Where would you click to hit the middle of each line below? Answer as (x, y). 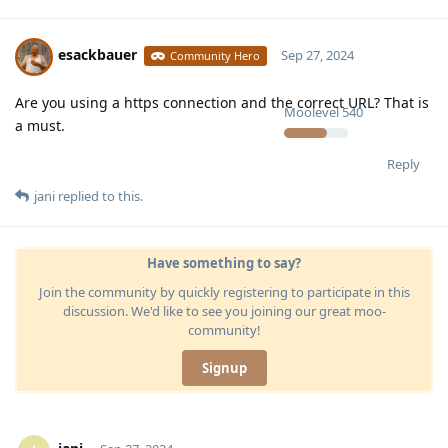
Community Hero (215, 56)
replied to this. (99, 195)
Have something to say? (224, 262)
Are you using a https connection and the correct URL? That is (222, 102)
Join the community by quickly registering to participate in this (224, 291)
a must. (40, 125)
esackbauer (97, 55)
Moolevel (311, 111)
